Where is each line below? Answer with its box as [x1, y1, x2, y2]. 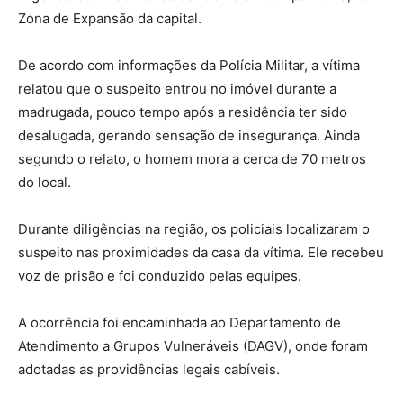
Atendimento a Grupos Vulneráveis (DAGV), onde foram [18, 336, 368, 354]
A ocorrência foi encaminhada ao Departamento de [18, 313, 341, 331]
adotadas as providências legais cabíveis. [18, 360, 280, 378]
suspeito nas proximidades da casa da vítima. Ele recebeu [18, 243, 384, 261]
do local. [18, 173, 71, 191]
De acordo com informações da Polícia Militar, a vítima [18, 56, 360, 74]
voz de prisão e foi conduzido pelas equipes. [18, 266, 301, 284]
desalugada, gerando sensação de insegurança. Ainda [18, 126, 360, 144]
